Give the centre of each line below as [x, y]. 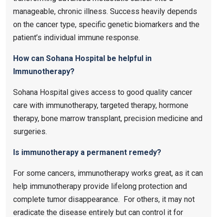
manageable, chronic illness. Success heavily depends [105, 11]
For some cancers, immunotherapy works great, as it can [108, 173]
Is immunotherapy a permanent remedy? [87, 152]
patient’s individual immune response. [77, 37]
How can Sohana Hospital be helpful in [82, 58]
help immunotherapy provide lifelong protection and [100, 186]
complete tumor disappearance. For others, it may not [104, 199]
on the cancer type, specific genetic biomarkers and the [106, 24]
